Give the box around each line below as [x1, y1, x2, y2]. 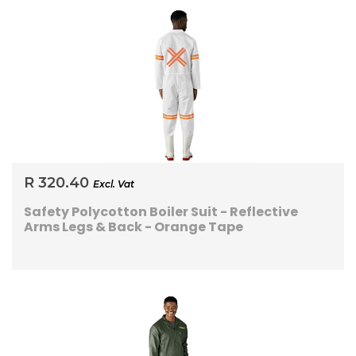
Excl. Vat [93, 178, 134, 191]
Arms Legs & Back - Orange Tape [24, 218, 243, 237]
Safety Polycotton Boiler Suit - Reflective [24, 203, 298, 222]
